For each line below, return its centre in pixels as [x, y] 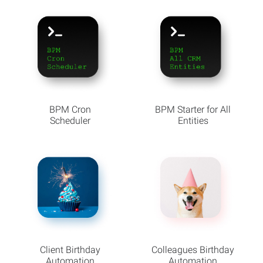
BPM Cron [70, 109]
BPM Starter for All [193, 109]
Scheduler [70, 120]
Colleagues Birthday [193, 250]
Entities [193, 120]
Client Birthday [70, 250]
